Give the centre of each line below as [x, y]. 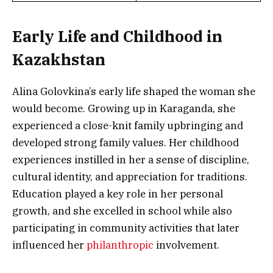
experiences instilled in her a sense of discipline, [131, 159]
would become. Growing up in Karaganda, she [124, 108]
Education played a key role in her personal [118, 193]
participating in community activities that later [126, 228]
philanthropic [120, 245]
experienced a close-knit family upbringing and [128, 125]
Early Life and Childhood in [117, 36]
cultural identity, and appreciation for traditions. [130, 176]
